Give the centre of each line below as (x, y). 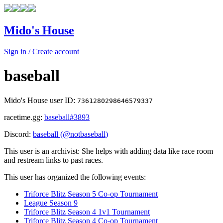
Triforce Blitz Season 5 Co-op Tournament (91, 194)
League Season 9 (51, 203)
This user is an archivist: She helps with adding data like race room (109, 151)
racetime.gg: (24, 117)
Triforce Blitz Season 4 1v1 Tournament (87, 212)
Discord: (18, 134)
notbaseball (88, 134)
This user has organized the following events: (75, 177)
